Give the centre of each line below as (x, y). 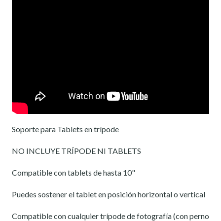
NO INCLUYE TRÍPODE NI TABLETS (76, 150)
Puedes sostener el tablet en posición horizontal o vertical (109, 194)
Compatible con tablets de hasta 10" (74, 172)
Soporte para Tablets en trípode (65, 129)
